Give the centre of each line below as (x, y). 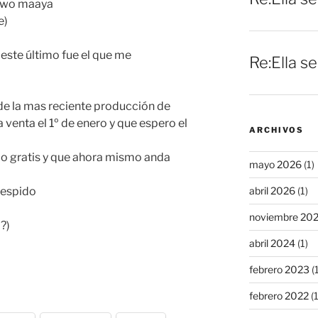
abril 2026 (272, 191)
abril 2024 (272, 243)
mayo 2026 (275, 165)
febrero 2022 (279, 296)
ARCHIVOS (276, 130)
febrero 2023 (279, 270)
